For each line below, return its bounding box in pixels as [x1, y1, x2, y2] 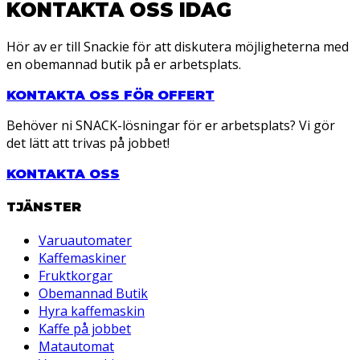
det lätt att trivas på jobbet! [6, 133, 170, 152]
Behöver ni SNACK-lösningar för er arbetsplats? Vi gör [6, 116, 335, 134]
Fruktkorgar [39, 267, 112, 285]
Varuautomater [39, 231, 132, 250]
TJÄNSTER [6, 199, 81, 215]
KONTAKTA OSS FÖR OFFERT [6, 87, 215, 103]
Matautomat [39, 337, 114, 356]
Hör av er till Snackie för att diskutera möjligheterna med [6, 37, 349, 55]
